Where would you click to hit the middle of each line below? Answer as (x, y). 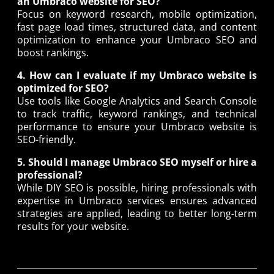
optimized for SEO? (63, 88)
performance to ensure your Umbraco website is (137, 127)
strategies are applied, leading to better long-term (137, 214)
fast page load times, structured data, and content (137, 27)
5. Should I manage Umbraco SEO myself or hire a (137, 162)
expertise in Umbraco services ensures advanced (137, 201)
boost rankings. (53, 53)
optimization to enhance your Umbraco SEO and (137, 40)
